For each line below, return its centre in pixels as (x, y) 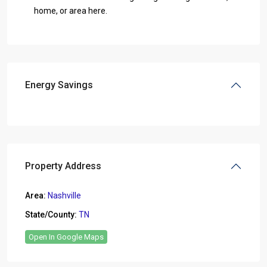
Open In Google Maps (66, 237)
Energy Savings (59, 85)
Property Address (63, 166)
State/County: (51, 215)
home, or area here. (71, 11)
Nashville (64, 195)
